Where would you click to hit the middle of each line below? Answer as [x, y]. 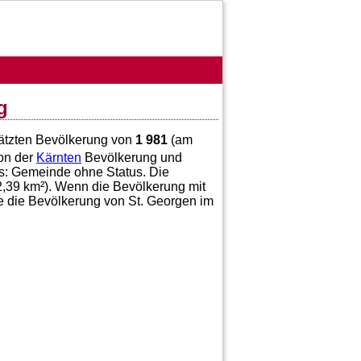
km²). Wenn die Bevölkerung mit [113, 187]
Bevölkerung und [132, 158]
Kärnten [59, 158]
